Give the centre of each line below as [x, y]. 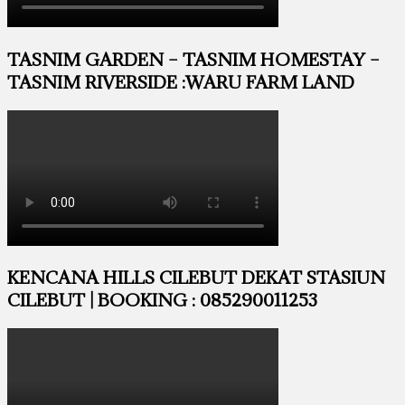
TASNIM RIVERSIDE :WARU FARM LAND [181, 81]
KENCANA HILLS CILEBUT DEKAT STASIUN [196, 278]
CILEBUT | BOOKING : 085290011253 [162, 300]
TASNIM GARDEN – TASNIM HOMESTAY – [193, 59]
